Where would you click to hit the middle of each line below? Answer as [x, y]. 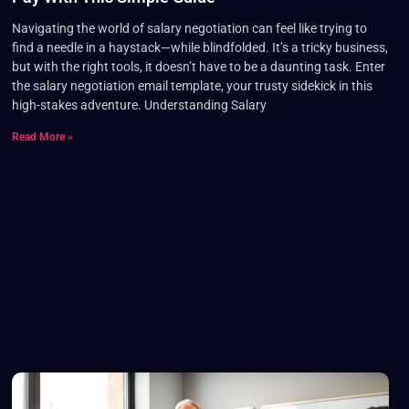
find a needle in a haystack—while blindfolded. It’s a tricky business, [199, 48]
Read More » [42, 137]
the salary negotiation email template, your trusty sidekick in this [192, 86]
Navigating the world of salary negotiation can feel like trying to [189, 29]
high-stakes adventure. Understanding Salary [139, 105]
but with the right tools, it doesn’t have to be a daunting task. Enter [198, 67]
